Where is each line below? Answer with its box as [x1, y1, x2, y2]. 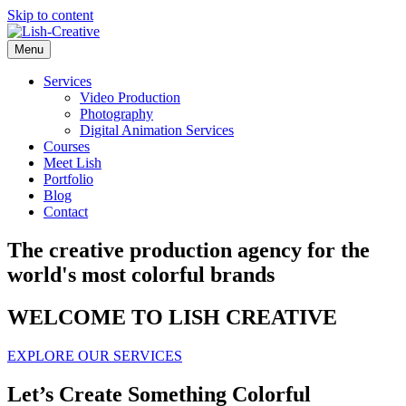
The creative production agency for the [7, 237, 370, 262]
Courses [43, 139, 90, 154]
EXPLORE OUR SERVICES [7, 347, 182, 363]
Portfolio [43, 171, 93, 187]
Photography [80, 106, 153, 121]
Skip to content [7, 7, 93, 23]
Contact [43, 204, 88, 219]
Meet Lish [43, 155, 101, 170]
